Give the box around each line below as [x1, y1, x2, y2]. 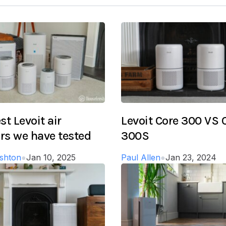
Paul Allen [121, 152, 160, 162]
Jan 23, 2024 [165, 152, 216, 162]
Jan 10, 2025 [26, 152, 76, 162]
